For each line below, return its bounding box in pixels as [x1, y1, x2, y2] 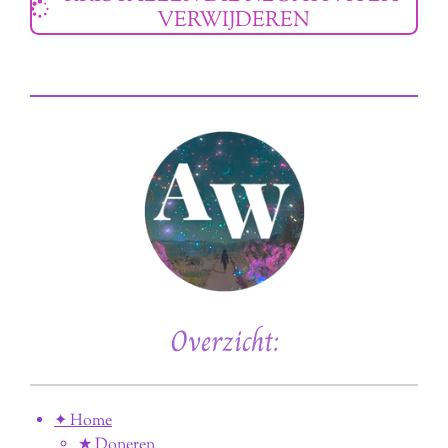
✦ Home [54, 409, 112, 433]
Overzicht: [169, 318, 279, 364]
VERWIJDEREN [156, 5, 310, 36]
